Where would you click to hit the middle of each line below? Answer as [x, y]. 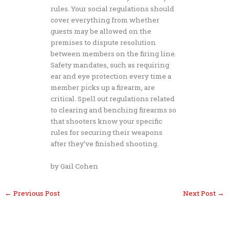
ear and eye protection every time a [111, 76]
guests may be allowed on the [101, 31]
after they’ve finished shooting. [104, 144]
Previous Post [36, 193]
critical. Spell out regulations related [112, 99]
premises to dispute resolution [103, 43]
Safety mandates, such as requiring [110, 65]
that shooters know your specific [106, 121]
